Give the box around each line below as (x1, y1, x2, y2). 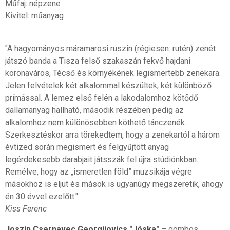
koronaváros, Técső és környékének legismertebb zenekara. (5, 68, 221, 78)
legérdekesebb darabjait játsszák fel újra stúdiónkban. (5, 154, 198, 164)
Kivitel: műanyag (5, 10, 64, 21)
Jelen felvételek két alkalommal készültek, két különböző (5, 80, 212, 90)
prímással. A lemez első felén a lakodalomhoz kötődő (5, 92, 198, 103)
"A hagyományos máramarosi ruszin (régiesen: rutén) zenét (5, 43, 216, 53)
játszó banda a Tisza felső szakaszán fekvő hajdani (5, 55, 190, 66)
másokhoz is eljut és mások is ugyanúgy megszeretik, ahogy (5, 179, 223, 189)
